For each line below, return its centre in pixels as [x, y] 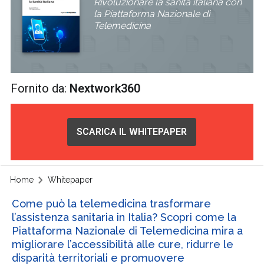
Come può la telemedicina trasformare [111, 203]
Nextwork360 [105, 89]
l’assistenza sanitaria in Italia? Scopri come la [124, 217]
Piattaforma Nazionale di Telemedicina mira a [127, 230]
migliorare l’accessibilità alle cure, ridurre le [122, 244]
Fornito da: [40, 89]
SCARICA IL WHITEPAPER [132, 132]
